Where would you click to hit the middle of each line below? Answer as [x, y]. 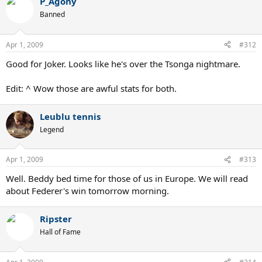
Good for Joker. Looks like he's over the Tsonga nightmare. [123, 63]
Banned [52, 15]
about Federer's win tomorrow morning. [87, 191]
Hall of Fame [60, 232]
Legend [52, 129]
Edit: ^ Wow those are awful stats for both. [91, 88]
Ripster [56, 219]
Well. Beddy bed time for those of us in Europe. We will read [127, 179]
